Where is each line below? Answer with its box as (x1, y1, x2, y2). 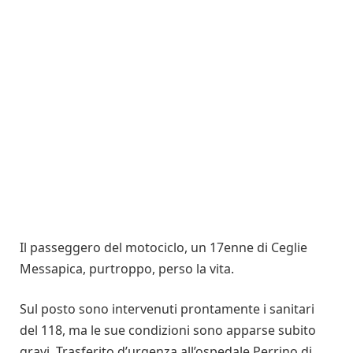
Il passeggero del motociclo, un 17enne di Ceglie (20, 238, 307, 256)
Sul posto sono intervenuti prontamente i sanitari (20, 300, 314, 318)
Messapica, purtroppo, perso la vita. (20, 259, 237, 277)
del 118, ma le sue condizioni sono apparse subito (20, 321, 316, 340)
